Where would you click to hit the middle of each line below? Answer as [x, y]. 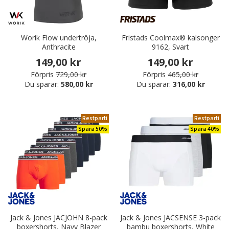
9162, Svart [170, 47]
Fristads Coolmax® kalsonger [170, 38]
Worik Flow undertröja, [59, 38]
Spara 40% [205, 129]
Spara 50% [93, 129]
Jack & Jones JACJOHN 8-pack [59, 218]
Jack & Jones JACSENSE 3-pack [170, 218]
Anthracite [59, 47]
